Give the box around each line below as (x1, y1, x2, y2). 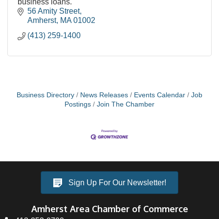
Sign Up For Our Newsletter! (68, 178, 166, 187)
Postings (65, 100, 91, 108)
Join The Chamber (97, 100, 154, 108)
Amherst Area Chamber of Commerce (31, 203, 188, 214)
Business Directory (17, 91, 74, 99)
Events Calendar (134, 91, 185, 99)
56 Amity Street (27, 6, 80, 15)
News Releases (80, 91, 128, 99)
